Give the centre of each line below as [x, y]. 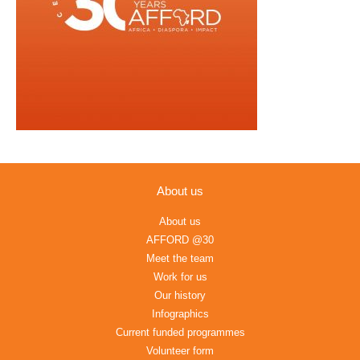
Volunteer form [180, 351]
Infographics [180, 314]
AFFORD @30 [180, 240]
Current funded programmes [180, 332]
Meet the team [180, 258]
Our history [180, 295]
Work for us [180, 277]
